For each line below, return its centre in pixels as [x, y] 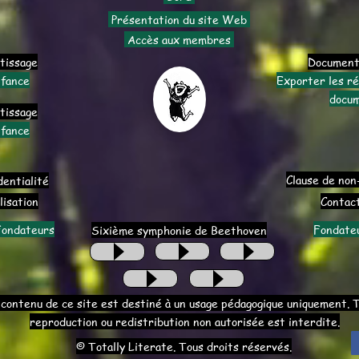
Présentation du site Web [179, 19]
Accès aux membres [179, 39]
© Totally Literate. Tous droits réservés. [184, 346]
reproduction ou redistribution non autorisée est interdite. [184, 321]
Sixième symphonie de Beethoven [179, 230]
